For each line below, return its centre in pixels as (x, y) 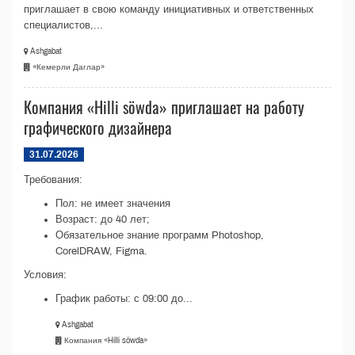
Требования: (53, 180)
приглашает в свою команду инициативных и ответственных (169, 10)
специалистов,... (63, 25)
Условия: (45, 275)
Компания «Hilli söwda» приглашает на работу (164, 107)
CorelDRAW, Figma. (101, 251)
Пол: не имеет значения (113, 204)
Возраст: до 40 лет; (103, 219)
